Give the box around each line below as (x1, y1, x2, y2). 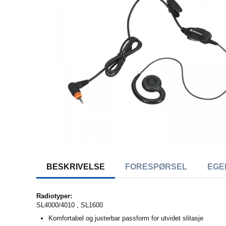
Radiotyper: (36, 192, 72, 200)
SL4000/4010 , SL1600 (36, 201, 103, 209)
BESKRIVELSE (46, 162, 105, 172)
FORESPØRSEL (125, 162, 187, 172)
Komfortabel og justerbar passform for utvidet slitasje (48, 214, 203, 222)
